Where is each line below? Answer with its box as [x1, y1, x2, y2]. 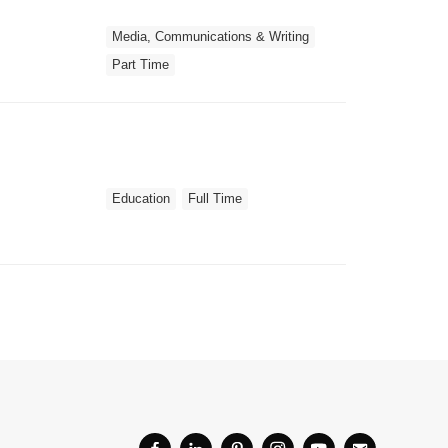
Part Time [112, 56, 169, 72]
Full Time [188, 190, 242, 206]
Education [112, 190, 170, 206]
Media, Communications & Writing [112, 28, 309, 44]
